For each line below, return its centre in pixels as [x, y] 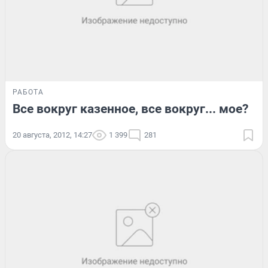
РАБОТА [28, 92]
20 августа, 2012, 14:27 [52, 135]
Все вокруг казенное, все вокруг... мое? [130, 109]
